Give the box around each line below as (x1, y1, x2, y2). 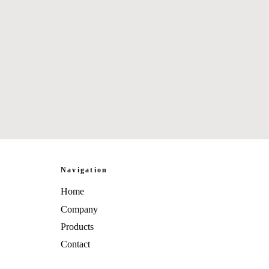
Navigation (60, 166, 108, 175)
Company (60, 204, 98, 214)
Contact (60, 238, 90, 249)
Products (60, 221, 94, 232)
